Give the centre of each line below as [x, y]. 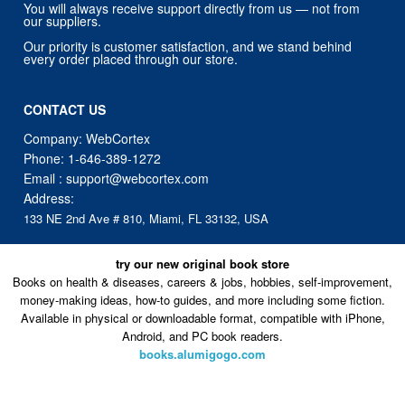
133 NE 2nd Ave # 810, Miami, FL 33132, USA [146, 219]
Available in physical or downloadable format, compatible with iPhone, [202, 317]
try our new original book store [202, 263]
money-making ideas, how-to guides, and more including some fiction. [202, 299]
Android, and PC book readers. [202, 335]
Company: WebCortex [87, 139]
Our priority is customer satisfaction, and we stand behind [188, 47]
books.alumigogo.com [202, 353]
